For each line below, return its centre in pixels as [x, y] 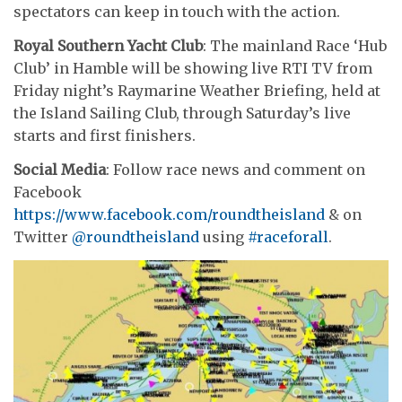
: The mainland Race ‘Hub [295, 45]
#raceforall [288, 237]
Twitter [43, 237]
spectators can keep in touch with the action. [177, 12]
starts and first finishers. [105, 135]
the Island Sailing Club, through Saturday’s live [182, 113]
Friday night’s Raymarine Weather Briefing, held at [197, 90]
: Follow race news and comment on [236, 170]
